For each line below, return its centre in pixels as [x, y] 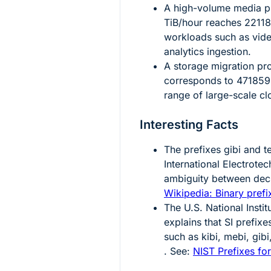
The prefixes [194, 150]
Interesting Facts [189, 125]
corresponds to [200, 81]
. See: [178, 251]
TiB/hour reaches [204, 23]
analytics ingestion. [207, 52]
